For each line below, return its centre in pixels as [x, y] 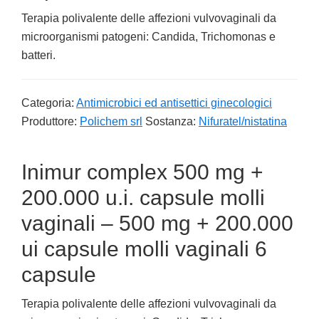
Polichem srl [111, 121]
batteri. [38, 55]
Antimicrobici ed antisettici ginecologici [174, 103]
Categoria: [49, 103]
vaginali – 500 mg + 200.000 [157, 223]
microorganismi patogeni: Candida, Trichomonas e [148, 37]
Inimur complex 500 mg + [142, 172]
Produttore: [51, 121]
